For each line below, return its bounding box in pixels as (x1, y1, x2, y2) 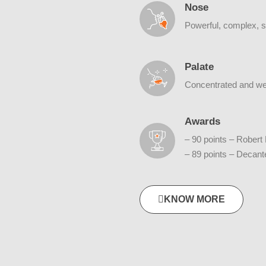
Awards (184, 116, 220, 127)
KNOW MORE (163, 194, 225, 204)
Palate (184, 61, 214, 72)
